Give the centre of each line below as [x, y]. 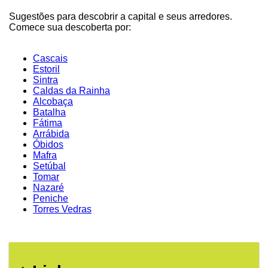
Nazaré [48, 187]
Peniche [51, 198]
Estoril [46, 69]
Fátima [48, 123]
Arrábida [51, 133]
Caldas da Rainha [71, 90]
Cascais [50, 58]
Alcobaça [53, 101]
